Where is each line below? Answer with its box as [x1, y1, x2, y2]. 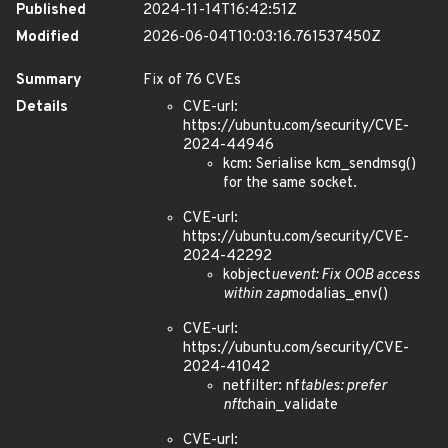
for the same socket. [223, 174, 357, 193]
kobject [223, 266, 271, 285]
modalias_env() [288, 285, 388, 304]
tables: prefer [300, 377, 387, 396]
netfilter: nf [223, 377, 300, 396]
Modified [16, 28, 79, 47]
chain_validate [241, 396, 338, 415]
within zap [223, 285, 288, 304]
